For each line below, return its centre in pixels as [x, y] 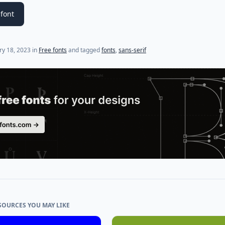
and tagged [84, 50]
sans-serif [132, 50]
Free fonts [53, 50]
